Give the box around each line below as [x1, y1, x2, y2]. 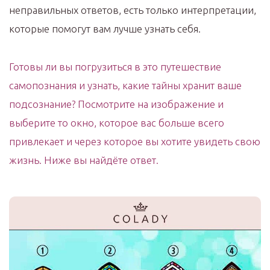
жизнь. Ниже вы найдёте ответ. [9, 154, 159, 166]
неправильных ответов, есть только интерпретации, [9, 4, 256, 16]
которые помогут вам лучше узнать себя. [9, 23, 201, 34]
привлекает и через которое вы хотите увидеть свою [9, 136, 260, 147]
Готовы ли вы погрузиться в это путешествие [9, 61, 221, 72]
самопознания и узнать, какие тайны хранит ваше [9, 80, 242, 91]
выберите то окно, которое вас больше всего [9, 117, 224, 128]
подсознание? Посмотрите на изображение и [9, 98, 224, 110]
